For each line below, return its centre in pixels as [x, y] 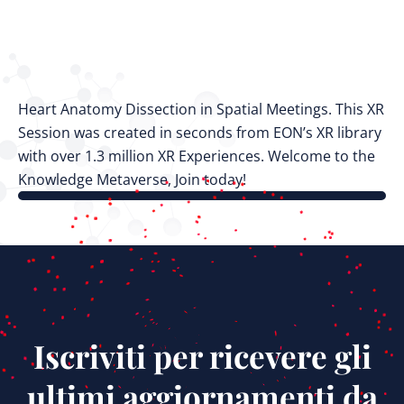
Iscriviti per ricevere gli [202, 356]
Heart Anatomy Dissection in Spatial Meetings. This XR [201, 109]
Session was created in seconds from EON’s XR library [200, 133]
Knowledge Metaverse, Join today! [132, 179]
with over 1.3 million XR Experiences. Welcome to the [197, 156]
